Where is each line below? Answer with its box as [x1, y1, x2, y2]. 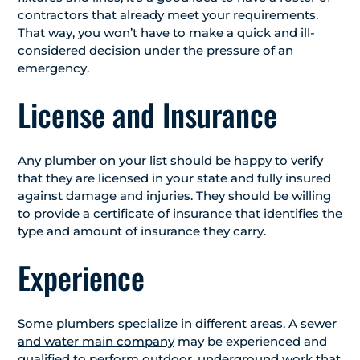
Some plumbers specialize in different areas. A [18, 316, 301, 331]
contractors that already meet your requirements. [18, 7, 318, 22]
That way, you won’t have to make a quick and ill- [18, 25, 315, 40]
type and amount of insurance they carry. [18, 223, 266, 239]
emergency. [18, 60, 89, 76]
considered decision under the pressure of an [18, 43, 293, 58]
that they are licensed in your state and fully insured [18, 170, 331, 186]
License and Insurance [18, 92, 277, 137]
